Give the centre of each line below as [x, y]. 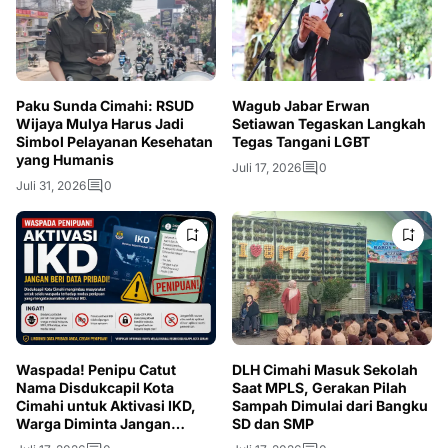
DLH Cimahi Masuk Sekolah [325, 369]
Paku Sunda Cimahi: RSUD [105, 106]
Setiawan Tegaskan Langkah [329, 124]
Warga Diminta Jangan [93, 423]
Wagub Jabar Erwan [301, 106]
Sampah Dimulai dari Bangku [330, 405]
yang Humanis [65, 160]
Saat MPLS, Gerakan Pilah [319, 387]
